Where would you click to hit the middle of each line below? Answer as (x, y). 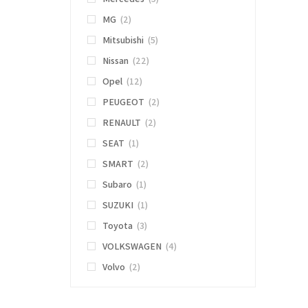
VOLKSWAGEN (132, 246)
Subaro (117, 185)
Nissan (115, 61)
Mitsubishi (123, 40)
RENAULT (122, 123)
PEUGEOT (123, 102)
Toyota (118, 226)
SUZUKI (118, 205)
